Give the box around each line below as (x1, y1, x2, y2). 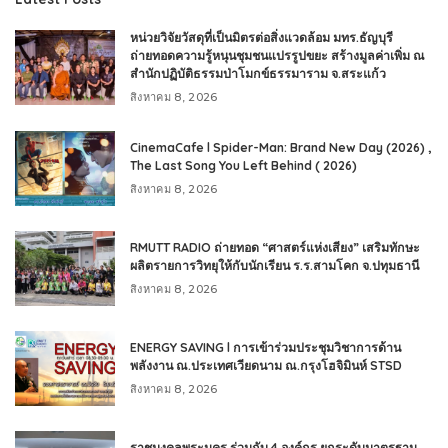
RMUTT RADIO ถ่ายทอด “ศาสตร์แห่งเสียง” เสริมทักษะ (130, 239, 420, 255)
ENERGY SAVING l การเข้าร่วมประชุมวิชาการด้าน (130, 339, 401, 355)
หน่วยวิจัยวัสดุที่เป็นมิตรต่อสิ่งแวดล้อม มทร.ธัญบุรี (130, 29, 393, 45)
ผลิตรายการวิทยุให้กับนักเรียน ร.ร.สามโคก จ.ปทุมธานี (130, 257, 419, 273)
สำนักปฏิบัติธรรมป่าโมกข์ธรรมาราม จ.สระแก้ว (130, 65, 386, 81)
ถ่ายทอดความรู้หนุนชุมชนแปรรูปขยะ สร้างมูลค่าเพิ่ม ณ (130, 47, 425, 63)
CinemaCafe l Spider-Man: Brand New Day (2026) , (130, 139, 431, 155)
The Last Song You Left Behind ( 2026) (130, 157, 357, 173)
